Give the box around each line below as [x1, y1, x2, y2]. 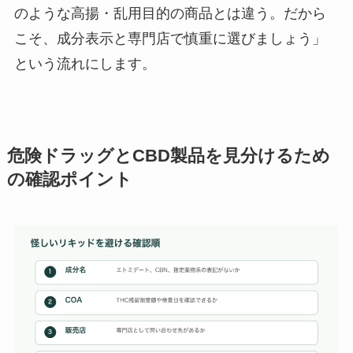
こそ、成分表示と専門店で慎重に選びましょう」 [13, 30, 326, 46]
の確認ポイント [6, 170, 132, 189]
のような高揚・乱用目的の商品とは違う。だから [13, 5, 326, 21]
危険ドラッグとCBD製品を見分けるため [6, 147, 330, 165]
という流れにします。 [13, 55, 156, 72]
